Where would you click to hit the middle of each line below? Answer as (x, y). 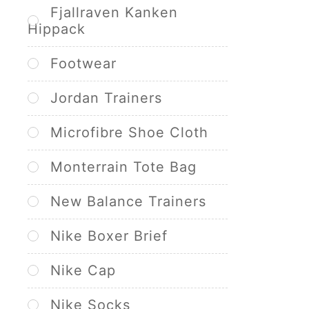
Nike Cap (83, 270)
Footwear (83, 63)
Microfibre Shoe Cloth (129, 132)
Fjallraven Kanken (114, 12)
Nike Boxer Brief (109, 236)
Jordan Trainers (106, 98)
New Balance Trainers (128, 201)
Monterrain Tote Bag (123, 167)
